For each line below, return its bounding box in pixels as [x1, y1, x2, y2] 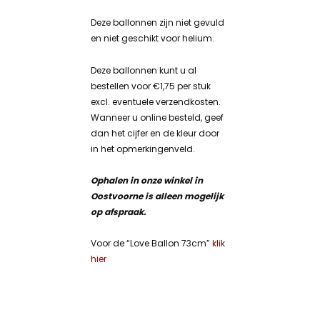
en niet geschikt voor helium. [91, 32, 215, 45]
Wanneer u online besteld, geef [91, 111, 224, 124]
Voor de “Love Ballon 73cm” [91, 236, 213, 249]
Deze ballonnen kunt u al [91, 64, 197, 76]
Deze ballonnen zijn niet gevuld [91, 16, 225, 29]
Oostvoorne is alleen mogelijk [91, 189, 224, 202]
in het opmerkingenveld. [91, 142, 196, 155]
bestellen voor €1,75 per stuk [91, 79, 211, 92]
